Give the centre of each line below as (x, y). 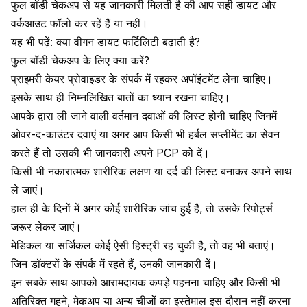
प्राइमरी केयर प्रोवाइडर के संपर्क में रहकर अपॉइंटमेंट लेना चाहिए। (142, 79)
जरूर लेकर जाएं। (46, 227)
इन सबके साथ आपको (54, 282)
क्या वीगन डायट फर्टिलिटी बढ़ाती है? (128, 42)
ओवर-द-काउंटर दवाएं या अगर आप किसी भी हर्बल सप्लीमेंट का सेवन (145, 134)
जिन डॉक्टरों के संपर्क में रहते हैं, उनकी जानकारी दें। (114, 264)
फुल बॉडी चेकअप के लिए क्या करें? (80, 60)
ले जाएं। (29, 190)
